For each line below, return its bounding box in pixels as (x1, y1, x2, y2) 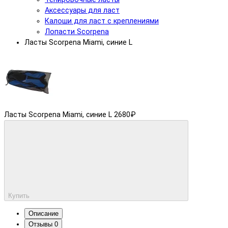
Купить (8, 191, 30, 199)
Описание (28, 210, 59, 218)
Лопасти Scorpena (45, 27, 109, 37)
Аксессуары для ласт (45, 6, 120, 15)
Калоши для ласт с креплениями (45, 17, 159, 26)
